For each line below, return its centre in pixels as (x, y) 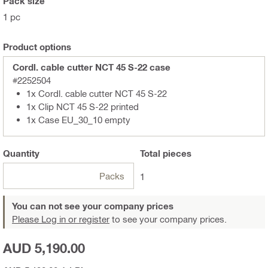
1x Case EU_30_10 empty (78, 120)
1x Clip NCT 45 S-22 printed (83, 107)
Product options (37, 47)
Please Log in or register (61, 219)
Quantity (21, 153)
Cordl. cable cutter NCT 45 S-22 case (92, 67)
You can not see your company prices (93, 206)
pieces (176, 153)
